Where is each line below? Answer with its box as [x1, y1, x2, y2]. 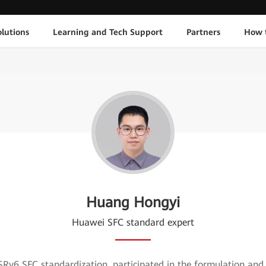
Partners [186, 27, 220, 37]
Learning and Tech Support [52, 27, 163, 37]
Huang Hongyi [86, 194, 180, 211]
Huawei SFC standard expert [72, 217, 194, 228]
